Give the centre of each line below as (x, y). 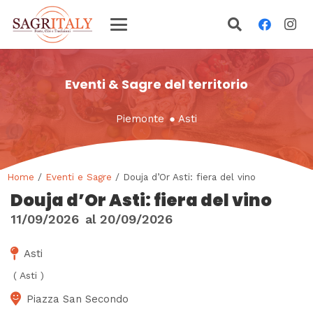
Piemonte (140, 118)
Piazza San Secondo (78, 299)
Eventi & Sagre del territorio (156, 84)
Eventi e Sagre (79, 176)
